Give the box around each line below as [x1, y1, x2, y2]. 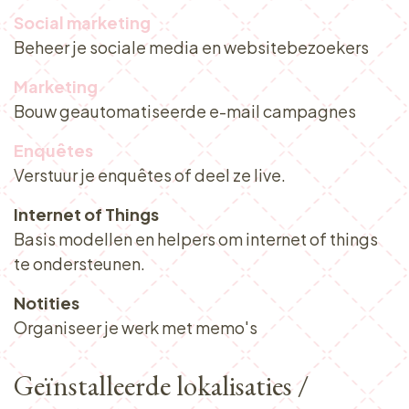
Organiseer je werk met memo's [14, 317, 257, 338]
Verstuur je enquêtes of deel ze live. [14, 164, 286, 185]
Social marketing [14, 12, 151, 33]
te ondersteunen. [14, 253, 145, 274]
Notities [14, 292, 79, 313]
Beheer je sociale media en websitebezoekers [14, 37, 369, 58]
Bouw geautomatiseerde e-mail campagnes [14, 100, 356, 121]
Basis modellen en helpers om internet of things [14, 228, 378, 249]
